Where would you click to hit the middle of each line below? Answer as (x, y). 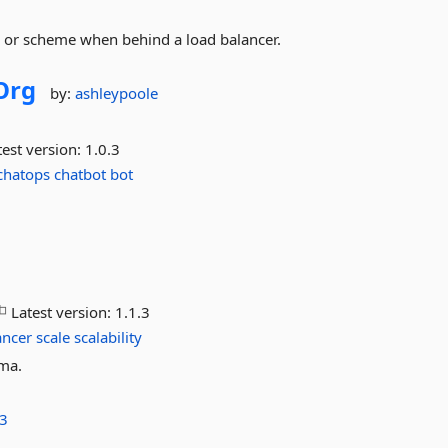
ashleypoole (117, 93)
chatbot (80, 174)
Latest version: (61, 312)
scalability (108, 337)
